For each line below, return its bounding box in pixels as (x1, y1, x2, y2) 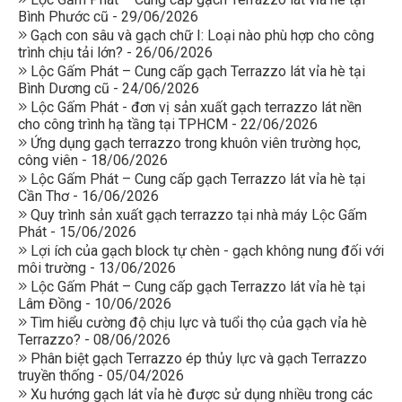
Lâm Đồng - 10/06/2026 (18, 295, 171, 313)
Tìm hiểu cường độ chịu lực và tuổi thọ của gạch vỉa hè (27, 314, 367, 332)
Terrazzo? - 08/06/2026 (18, 331, 170, 349)
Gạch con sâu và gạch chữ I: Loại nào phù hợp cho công (27, 27, 374, 45)
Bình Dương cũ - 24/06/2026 (18, 80, 199, 98)
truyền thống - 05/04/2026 (18, 367, 184, 385)
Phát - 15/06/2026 (18, 223, 136, 241)
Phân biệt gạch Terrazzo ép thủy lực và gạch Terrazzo (27, 350, 367, 368)
